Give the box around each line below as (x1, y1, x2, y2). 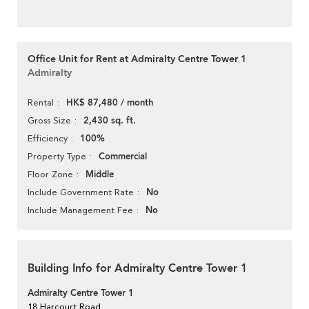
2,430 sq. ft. (83, 114, 136, 128)
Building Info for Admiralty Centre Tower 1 (28, 261, 247, 277)
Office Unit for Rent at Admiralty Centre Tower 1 (28, 52, 246, 66)
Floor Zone (28, 169, 73, 180)
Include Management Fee (28, 205, 133, 216)
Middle (86, 168, 114, 181)
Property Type (28, 151, 86, 162)
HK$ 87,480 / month (66, 97, 153, 110)
